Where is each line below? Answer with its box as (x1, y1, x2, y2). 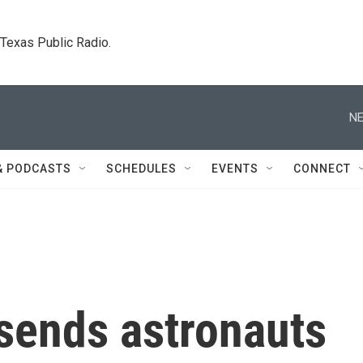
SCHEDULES (106, 162, 177, 175)
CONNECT (293, 162, 351, 175)
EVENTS (211, 162, 258, 175)
